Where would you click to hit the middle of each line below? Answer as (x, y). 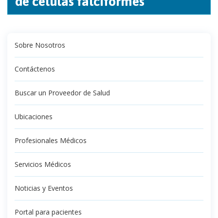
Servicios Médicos (43, 164)
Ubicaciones (34, 117)
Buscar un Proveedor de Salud (62, 93)
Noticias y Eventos (44, 188)
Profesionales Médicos (51, 140)
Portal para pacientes (48, 212)
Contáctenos (35, 69)
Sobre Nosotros (40, 45)
